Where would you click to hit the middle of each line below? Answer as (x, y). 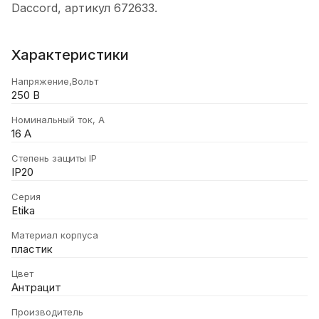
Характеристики (70, 54)
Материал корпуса (55, 235)
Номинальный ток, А (58, 119)
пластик (32, 249)
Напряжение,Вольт (55, 81)
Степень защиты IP (54, 158)
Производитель (47, 312)
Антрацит (36, 287)
